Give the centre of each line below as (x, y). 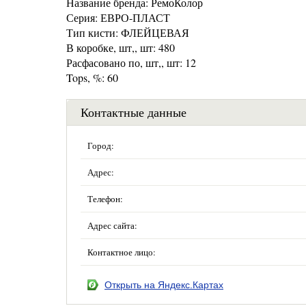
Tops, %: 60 (92, 78)
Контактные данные (134, 112)
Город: (101, 145)
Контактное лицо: (122, 252)
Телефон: (105, 199)
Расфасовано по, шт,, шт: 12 (131, 62)
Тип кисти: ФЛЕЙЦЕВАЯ (128, 32)
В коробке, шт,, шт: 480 (121, 47)
